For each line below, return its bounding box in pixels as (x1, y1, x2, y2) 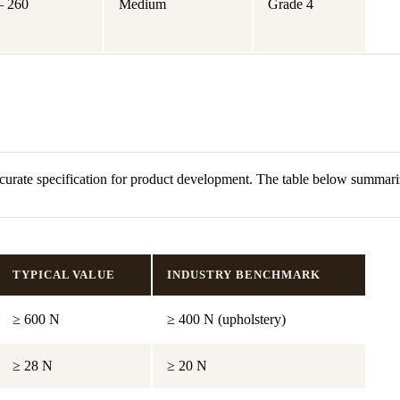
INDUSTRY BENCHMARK (167, 267, 321, 281)
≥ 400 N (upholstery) (167, 311, 286, 327)
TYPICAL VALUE (12, 267, 115, 281)
